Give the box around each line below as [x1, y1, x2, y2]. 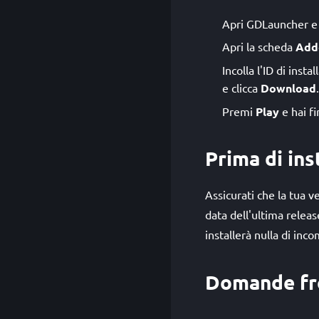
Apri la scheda [222, 39, 296, 53]
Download [261, 80, 316, 95]
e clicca [222, 80, 261, 95]
